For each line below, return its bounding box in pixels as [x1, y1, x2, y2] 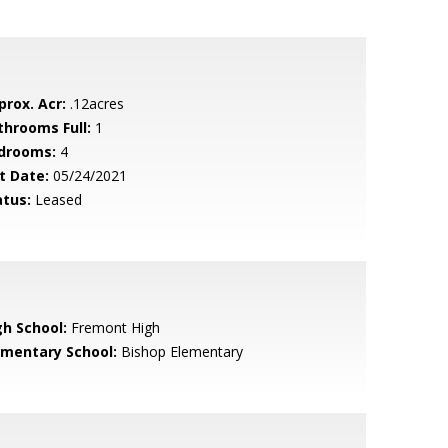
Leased [30, 190, 82, 209]
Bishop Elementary [116, 342, 243, 361]
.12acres [65, 94, 124, 113]
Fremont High [66, 318, 160, 337]
